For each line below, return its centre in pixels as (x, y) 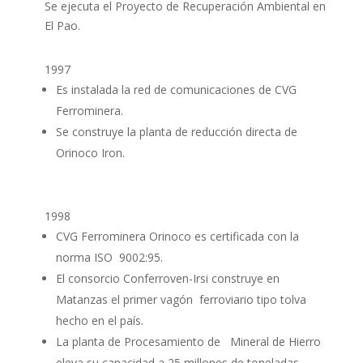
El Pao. (64, 26)
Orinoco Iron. (90, 153)
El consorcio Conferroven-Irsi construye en (167, 278)
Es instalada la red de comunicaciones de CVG (176, 90)
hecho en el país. (99, 320)
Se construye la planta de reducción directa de (176, 132)
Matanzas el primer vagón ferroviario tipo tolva (181, 299)
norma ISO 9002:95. (109, 257)
